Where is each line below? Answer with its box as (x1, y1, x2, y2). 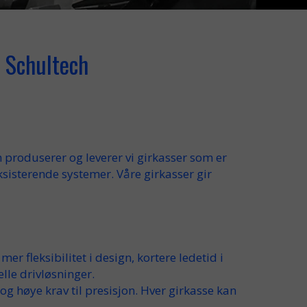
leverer (86, 149, 123, 165)
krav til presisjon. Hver (42, 282, 169, 298)
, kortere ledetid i (132, 249, 223, 265)
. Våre (111, 166, 144, 182)
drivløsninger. (17, 266, 95, 282)
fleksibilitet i (23, 249, 95, 265)
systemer (62, 166, 111, 182)
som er (187, 149, 227, 165)
